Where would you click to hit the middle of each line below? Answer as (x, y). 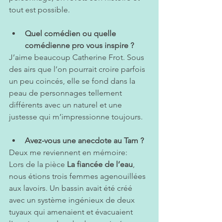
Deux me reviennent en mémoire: (69, 153)
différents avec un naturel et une (66, 105)
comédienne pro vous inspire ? (79, 46)
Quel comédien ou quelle (71, 34)
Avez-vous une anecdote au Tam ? (84, 141)
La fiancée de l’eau (100, 165)
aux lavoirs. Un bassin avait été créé (72, 188)
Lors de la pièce (38, 165)
